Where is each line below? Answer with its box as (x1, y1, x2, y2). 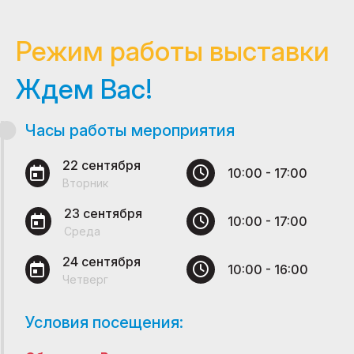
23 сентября (63, 205, 142, 221)
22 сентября (62, 156, 141, 173)
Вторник (62, 175, 108, 190)
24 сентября (62, 253, 141, 269)
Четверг (62, 272, 108, 286)
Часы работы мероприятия (25, 120, 235, 140)
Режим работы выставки (16, 34, 330, 67)
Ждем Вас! (16, 72, 153, 105)
